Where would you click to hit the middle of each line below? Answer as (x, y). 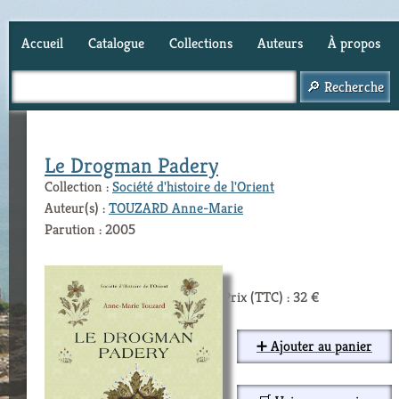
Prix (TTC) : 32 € (271, 297)
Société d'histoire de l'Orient (193, 187)
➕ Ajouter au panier (314, 346)
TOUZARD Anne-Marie (176, 208)
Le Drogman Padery (131, 166)
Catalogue (116, 43)
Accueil (42, 43)
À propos (354, 43)
